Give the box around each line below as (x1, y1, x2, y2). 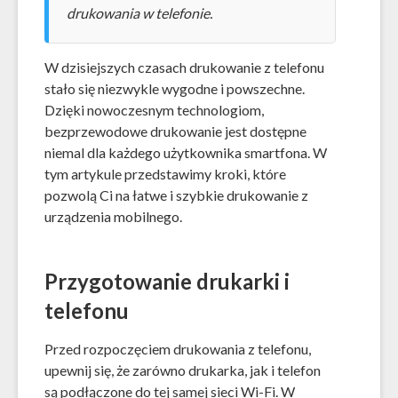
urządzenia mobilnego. (44, 208, 182, 225)
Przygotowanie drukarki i (44, 267, 290, 294)
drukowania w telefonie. (67, 4, 212, 21)
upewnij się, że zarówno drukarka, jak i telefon (44, 361, 321, 378)
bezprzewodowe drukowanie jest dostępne (44, 123, 306, 139)
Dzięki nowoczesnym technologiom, (44, 101, 264, 118)
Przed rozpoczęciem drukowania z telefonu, (44, 339, 311, 357)
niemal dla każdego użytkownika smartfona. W (44, 144, 327, 161)
